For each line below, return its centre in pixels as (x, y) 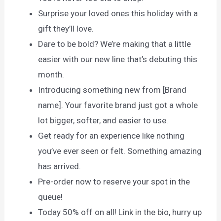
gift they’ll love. (66, 29)
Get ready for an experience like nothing (111, 136)
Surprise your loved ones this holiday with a (118, 14)
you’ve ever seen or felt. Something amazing (120, 151)
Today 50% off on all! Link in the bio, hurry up (120, 212)
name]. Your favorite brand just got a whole (118, 105)
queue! (51, 197)
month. (51, 75)
